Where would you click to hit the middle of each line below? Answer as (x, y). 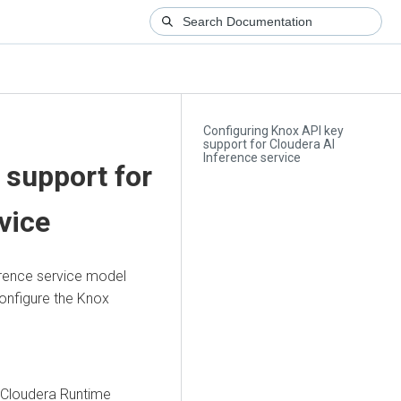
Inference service (250, 158)
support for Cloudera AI (267, 145)
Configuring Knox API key (271, 131)
